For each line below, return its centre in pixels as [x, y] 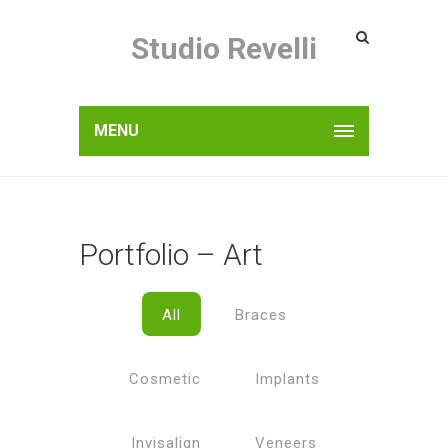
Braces [260, 315]
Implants [287, 379]
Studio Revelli [224, 48]
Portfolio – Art [171, 254]
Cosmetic [164, 379]
